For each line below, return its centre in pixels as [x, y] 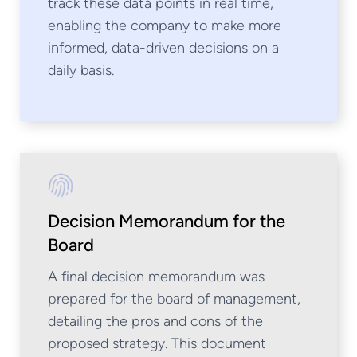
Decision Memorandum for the [167, 221]
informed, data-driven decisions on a [163, 48]
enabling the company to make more [165, 25]
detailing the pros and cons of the [155, 321]
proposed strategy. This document [157, 343]
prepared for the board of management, [174, 299]
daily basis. [81, 70]
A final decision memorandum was [156, 277]
